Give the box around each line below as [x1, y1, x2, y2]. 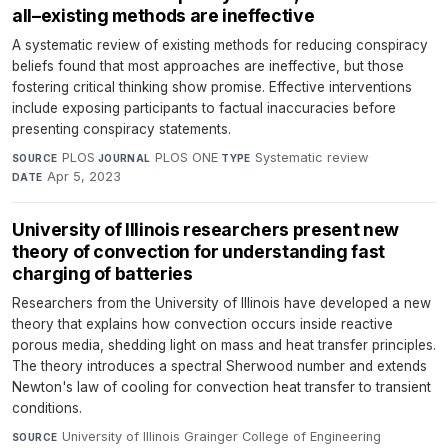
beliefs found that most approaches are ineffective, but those [12, 58, 404, 75]
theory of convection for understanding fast [12, 241, 385, 263]
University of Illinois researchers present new [12, 219, 399, 241]
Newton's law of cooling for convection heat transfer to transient [12, 379, 431, 396]
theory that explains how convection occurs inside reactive [12, 316, 393, 333]
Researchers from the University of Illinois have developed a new [12, 295, 431, 312]
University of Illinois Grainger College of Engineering [61, 429, 381, 445]
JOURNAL [97, 152, 151, 165]
